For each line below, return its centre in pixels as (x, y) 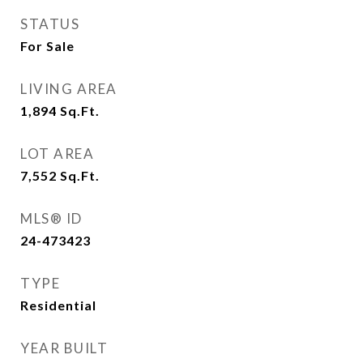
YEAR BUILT (64, 348)
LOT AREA (57, 154)
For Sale (47, 46)
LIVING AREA (69, 89)
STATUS (50, 24)
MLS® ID (51, 218)
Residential (58, 305)
